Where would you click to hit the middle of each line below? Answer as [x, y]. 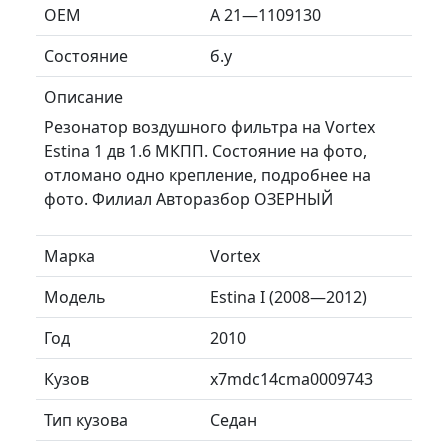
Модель [75, 296]
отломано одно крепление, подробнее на [207, 174]
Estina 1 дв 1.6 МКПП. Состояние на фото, [205, 150]
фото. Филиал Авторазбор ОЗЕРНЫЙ [188, 198]
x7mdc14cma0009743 [291, 378]
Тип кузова [86, 419]
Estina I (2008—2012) [288, 296]
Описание [83, 96]
